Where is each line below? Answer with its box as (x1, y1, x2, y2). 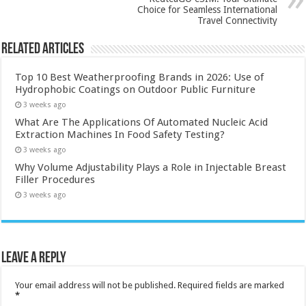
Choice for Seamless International (137, 3, 277, 15)
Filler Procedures (15, 173, 96, 186)
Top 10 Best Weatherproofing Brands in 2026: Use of (15, 70, 264, 83)
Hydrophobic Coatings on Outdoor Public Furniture (15, 83, 256, 96)
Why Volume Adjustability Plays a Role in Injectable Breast (15, 161, 287, 173)
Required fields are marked (178, 279, 285, 290)
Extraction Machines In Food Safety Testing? (15, 128, 225, 141)
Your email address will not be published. (15, 279, 176, 290)
